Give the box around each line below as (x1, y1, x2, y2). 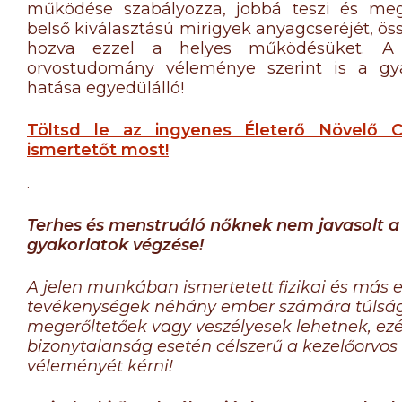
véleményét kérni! (27, 356, 173, 376)
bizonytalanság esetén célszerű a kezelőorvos (27, 336, 398, 356)
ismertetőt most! (27, 140, 169, 160)
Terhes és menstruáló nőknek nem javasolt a (27, 215, 399, 235)
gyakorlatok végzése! (27, 235, 204, 255)
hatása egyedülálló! (27, 78, 184, 98)
